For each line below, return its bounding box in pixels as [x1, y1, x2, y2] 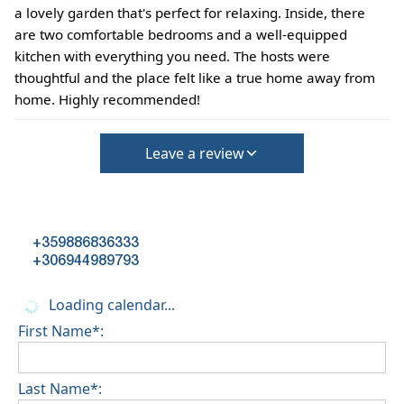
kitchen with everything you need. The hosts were [14, 47, 330, 66]
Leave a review [145, 143, 244, 164]
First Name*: [18, 321, 104, 342]
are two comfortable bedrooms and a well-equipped [14, 25, 347, 44]
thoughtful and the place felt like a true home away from [14, 69, 375, 87]
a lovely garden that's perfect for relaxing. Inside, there [14, 4, 365, 23]
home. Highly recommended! [14, 90, 200, 109]
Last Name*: [18, 379, 102, 399]
